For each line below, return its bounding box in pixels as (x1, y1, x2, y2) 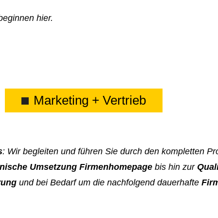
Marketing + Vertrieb (34, 93, 146, 107)
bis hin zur (152, 162, 197, 172)
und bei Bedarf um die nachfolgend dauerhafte (17, 177, 201, 187)
